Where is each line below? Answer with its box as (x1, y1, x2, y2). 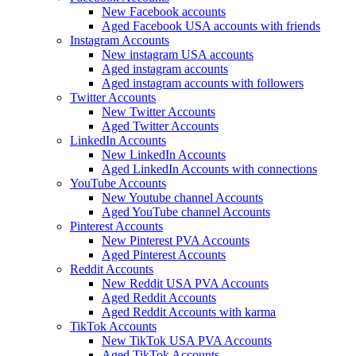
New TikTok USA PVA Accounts (102, 334, 272, 348)
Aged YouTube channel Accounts (102, 205, 270, 219)
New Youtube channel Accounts (102, 191, 263, 205)
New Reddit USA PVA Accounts (102, 277, 269, 291)
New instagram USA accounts (102, 48, 253, 62)
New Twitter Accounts (102, 105, 215, 119)
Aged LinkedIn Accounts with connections (102, 162, 317, 176)
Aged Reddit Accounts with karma (102, 305, 276, 319)
